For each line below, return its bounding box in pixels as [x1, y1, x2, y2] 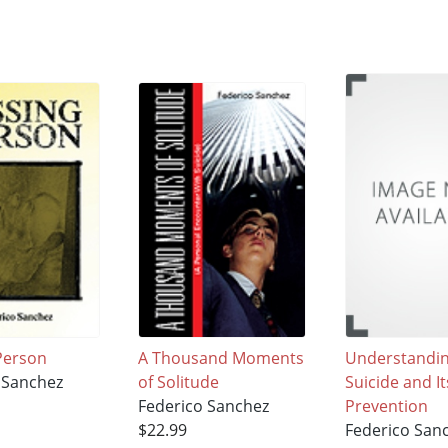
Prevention [344, 395, 428, 418]
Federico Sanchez [138, 395, 270, 418]
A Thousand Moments [138, 347, 305, 370]
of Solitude [138, 371, 220, 394]
